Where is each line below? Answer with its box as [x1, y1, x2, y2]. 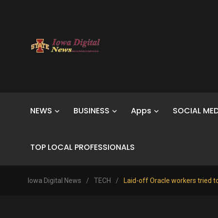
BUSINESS [73, 105, 109, 116]
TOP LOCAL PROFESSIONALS [30, 142, 135, 153]
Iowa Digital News [28, 177, 81, 184]
